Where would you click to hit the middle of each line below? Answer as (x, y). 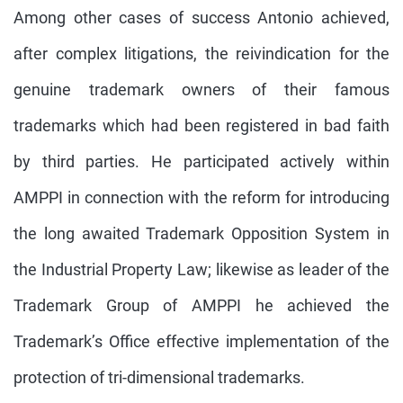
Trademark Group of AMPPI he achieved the (201, 305)
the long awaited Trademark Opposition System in (201, 233)
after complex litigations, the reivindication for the (201, 54)
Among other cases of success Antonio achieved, (201, 18)
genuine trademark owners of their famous (201, 90)
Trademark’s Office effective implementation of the (201, 341)
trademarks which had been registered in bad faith (201, 125)
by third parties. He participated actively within (201, 161)
